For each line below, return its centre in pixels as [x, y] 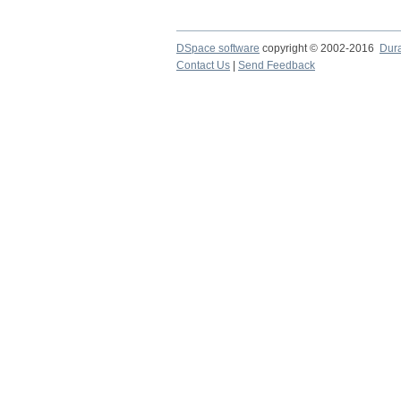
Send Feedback [277, 65]
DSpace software [218, 48]
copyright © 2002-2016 [320, 48]
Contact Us [203, 65]
